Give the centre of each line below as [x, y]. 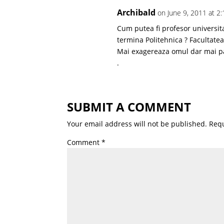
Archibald [136, 13]
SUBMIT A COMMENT [129, 107]
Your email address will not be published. [137, 124]
